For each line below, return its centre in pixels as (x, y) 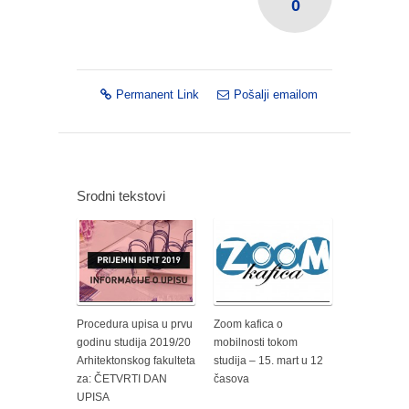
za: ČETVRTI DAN (122, 378)
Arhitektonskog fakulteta (136, 360)
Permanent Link (157, 94)
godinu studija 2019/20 (134, 342)
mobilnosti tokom (256, 342)
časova (231, 378)
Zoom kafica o (248, 324)
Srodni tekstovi (121, 195)
